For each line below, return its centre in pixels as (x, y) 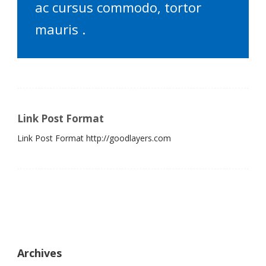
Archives (39, 253)
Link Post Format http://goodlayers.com (94, 138)
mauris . (60, 29)
